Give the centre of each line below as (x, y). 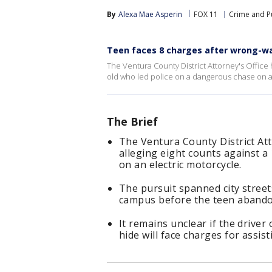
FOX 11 (206, 14)
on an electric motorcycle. (180, 165)
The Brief (132, 121)
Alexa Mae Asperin (150, 14)
